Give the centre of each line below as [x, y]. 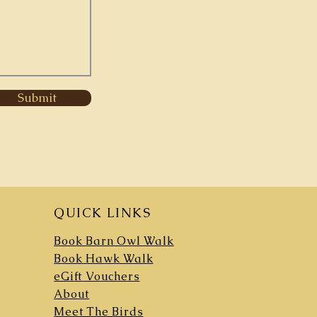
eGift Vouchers [97, 276]
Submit [37, 98]
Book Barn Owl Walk [114, 241]
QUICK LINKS [103, 213]
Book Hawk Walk [104, 259]
